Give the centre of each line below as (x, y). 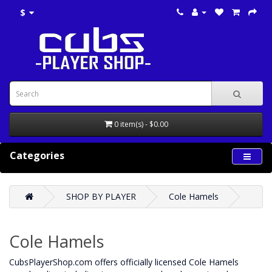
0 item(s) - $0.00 (141, 124)
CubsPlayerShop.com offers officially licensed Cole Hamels (124, 262)
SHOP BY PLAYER (101, 196)
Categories (37, 155)
